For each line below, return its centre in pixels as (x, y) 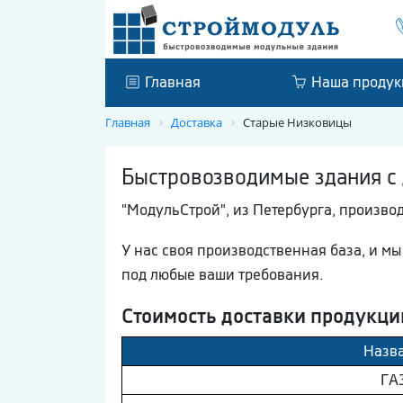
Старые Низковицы (297, 122)
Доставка (197, 122)
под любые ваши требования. (222, 274)
